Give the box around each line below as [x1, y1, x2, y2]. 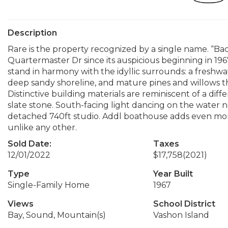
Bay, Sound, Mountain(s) [8, 210, 106, 220]
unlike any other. [8, 123, 77, 132]
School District [153, 199, 215, 209]
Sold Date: [8, 139, 51, 149]
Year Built [153, 169, 193, 179]
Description [8, 28, 57, 38]
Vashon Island [153, 210, 209, 220]
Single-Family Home [8, 180, 90, 190]
